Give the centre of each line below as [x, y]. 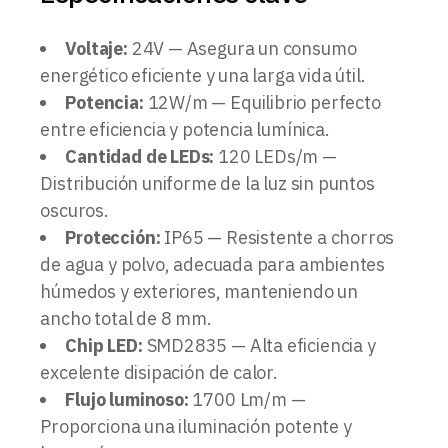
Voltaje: [96, 48]
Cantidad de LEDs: [140, 156]
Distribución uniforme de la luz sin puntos [207, 183]
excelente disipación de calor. [159, 372]
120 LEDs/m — [275, 156]
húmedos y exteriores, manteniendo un [199, 291]
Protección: [113, 237]
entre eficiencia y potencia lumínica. [185, 129]
